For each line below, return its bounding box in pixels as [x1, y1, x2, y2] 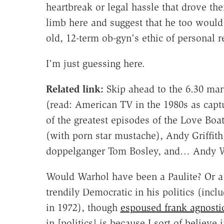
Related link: [45, 83, 103, 95]
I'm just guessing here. [45, 57, 145, 70]
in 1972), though [45, 201, 120, 214]
